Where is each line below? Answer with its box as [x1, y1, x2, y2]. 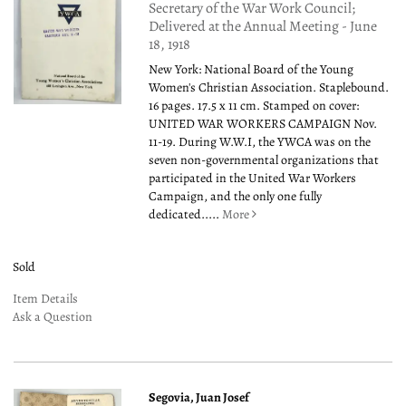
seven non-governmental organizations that [149, 151, 380, 169]
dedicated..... [149, 206, 223, 224]
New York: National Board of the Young [149, 61, 354, 79]
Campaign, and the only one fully [149, 188, 323, 206]
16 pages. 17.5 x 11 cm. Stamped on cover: [149, 97, 360, 115]
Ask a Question [13, 308, 92, 326]
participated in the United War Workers [149, 169, 357, 188]
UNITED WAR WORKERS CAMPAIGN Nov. [149, 115, 378, 133]
